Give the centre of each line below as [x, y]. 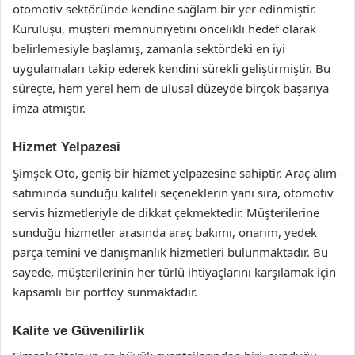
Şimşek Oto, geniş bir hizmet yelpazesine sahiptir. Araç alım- [177, 172]
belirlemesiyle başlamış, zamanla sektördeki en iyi [149, 48]
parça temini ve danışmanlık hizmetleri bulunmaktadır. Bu [170, 252]
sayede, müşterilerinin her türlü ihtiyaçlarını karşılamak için [174, 271]
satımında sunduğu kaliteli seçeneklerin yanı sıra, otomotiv [173, 192]
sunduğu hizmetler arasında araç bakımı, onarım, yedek [165, 232]
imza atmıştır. [49, 108]
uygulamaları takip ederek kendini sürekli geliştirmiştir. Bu [172, 68]
